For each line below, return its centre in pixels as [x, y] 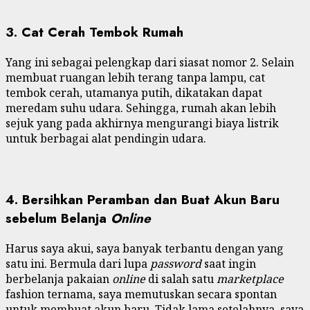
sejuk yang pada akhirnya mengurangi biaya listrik [142, 124]
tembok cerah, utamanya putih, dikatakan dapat [134, 93]
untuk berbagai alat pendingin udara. [106, 139]
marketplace [250, 279]
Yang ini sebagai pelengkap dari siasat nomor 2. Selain [150, 63]
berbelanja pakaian [59, 279]
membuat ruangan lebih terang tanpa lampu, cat [135, 78]
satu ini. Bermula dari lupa [78, 263]
